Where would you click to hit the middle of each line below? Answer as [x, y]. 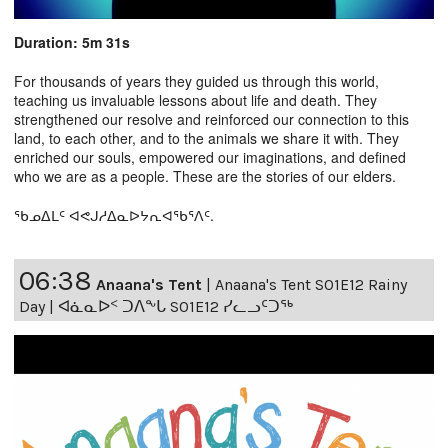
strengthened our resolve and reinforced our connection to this [211, 118]
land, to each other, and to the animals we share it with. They [206, 137]
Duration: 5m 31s [72, 41]
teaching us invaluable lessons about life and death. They [195, 99]
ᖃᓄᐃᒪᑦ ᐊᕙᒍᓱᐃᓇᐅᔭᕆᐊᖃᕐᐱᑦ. [114, 214]
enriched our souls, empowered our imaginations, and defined [210, 156]
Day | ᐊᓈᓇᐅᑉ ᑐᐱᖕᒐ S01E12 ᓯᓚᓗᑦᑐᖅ [156, 306]
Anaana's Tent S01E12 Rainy [311, 284]
